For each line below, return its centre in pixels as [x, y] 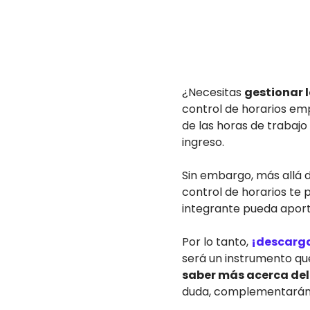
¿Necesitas [213, 92]
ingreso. [203, 142]
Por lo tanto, [217, 242]
